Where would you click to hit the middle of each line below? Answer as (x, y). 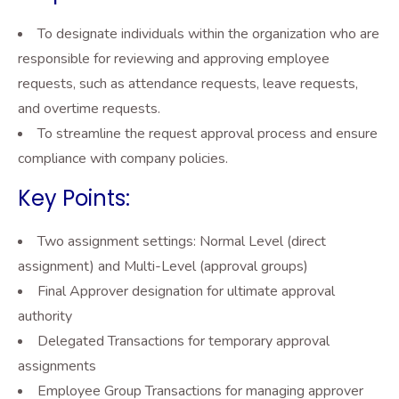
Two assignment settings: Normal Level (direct (182, 241)
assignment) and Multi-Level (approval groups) (163, 266)
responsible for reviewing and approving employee (174, 59)
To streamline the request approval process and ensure (208, 134)
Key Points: (74, 198)
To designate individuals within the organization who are (208, 34)
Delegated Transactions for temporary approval (183, 341)
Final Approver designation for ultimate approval (186, 291)
